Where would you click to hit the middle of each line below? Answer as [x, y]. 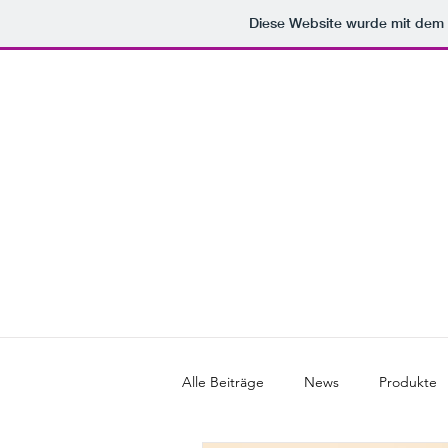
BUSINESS [275, 297]
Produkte [408, 381]
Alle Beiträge [223, 381]
